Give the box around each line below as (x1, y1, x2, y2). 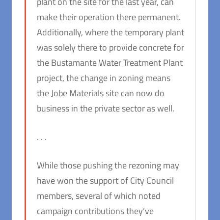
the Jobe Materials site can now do (37, 86, 165, 100)
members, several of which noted (37, 189, 161, 203)
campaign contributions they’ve (37, 204, 154, 218)
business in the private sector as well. (37, 102, 174, 115)
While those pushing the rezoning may (37, 159, 179, 172)
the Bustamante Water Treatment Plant (37, 56, 183, 70)
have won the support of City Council (37, 174, 174, 188)
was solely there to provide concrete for (37, 41, 184, 55)
